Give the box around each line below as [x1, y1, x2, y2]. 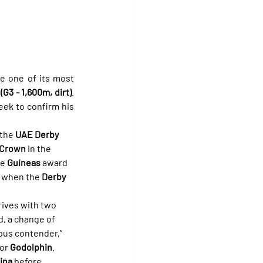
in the [26, 142, 53, 154]
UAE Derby [15, 128, 60, 140]
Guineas [7, 156, 41, 168]
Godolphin [10, 241, 52, 252]
